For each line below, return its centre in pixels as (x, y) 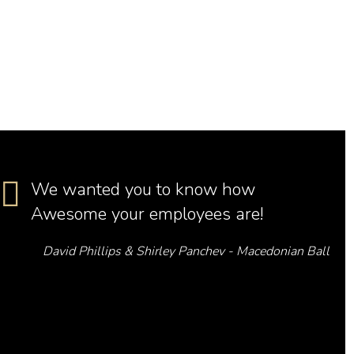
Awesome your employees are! (147, 214)
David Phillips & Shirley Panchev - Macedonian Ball (186, 251)
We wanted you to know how (143, 190)
